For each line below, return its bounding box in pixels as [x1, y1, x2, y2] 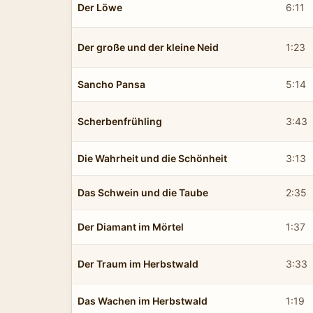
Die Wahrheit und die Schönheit [78, 152, 227, 164]
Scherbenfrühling [78, 115, 162, 127]
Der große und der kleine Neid [78, 41, 219, 53]
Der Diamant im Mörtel [78, 220, 184, 233]
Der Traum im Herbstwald [78, 257, 198, 270]
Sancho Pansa [78, 78, 145, 90]
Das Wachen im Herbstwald [78, 294, 208, 307]
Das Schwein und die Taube [78, 186, 208, 198]
